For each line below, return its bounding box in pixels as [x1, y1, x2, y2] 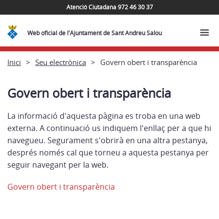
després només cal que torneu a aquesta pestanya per [7, 147, 209, 158]
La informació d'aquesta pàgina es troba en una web [7, 110, 200, 121]
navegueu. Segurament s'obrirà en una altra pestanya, [7, 135, 208, 146]
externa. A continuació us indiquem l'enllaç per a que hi [7, 123, 211, 133]
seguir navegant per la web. [7, 159, 109, 170]
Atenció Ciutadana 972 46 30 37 [66, 2, 153, 11]
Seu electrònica [35, 57, 86, 67]
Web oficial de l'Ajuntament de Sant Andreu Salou [27, 29, 162, 37]
